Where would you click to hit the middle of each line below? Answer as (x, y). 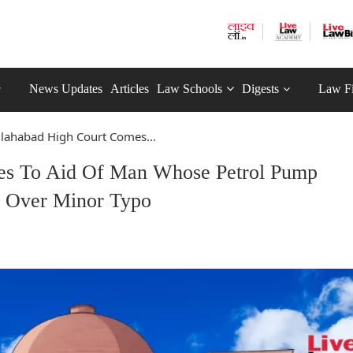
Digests (260, 89)
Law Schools (190, 89)
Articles (130, 89)
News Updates (66, 89)
